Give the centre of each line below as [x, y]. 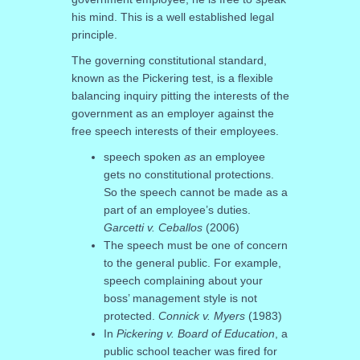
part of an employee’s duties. [177, 209]
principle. [94, 34]
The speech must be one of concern [195, 245]
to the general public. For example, [192, 262]
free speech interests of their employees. [175, 131]
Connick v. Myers [201, 315]
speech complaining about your [183, 280]
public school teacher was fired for [190, 351]
